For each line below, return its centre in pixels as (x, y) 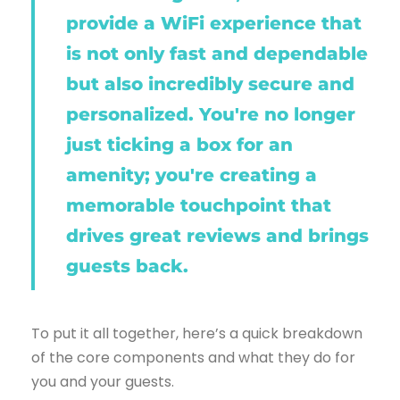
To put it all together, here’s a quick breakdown (197, 333)
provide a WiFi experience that (214, 23)
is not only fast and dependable (217, 54)
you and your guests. (103, 382)
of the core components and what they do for (193, 358)
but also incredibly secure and (210, 84)
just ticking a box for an (179, 145)
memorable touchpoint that (199, 205)
